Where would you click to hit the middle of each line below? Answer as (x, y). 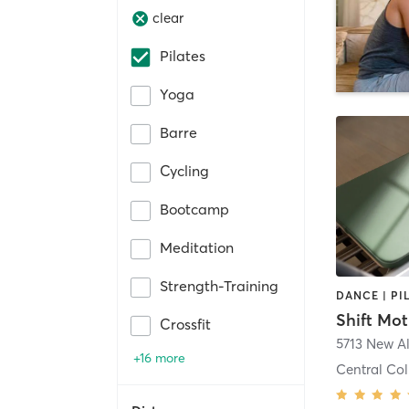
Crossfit (185, 324)
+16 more (159, 357)
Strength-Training (219, 285)
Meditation (197, 247)
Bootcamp (194, 209)
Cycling (184, 170)
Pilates (183, 55)
